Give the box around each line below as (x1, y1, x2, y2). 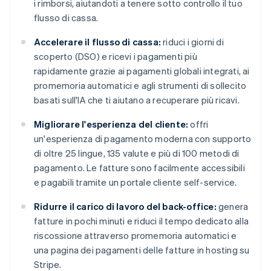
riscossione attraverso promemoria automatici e (34, 229, 237, 242)
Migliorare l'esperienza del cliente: (34, 118, 189, 131)
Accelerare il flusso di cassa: (34, 36, 161, 48)
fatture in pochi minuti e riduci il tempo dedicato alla (34, 215, 249, 227)
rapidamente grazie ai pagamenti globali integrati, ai (34, 65, 250, 77)
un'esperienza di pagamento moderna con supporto (34, 132, 252, 145)
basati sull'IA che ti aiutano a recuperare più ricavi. (34, 94, 240, 106)
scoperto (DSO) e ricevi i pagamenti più (34, 50, 197, 63)
